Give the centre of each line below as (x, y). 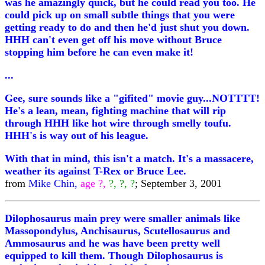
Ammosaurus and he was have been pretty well (112, 243)
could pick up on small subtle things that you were (120, 15)
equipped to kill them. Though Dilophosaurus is (114, 256)
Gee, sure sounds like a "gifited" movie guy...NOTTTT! (132, 98)
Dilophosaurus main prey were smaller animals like (122, 218)
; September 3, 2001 (178, 183)
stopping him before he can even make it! (99, 52)
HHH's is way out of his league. (77, 135)
